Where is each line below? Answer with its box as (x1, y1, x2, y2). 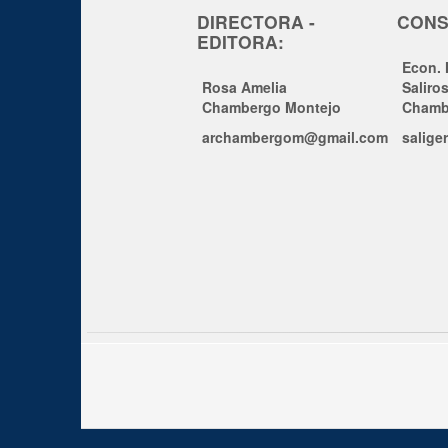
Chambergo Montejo (202, 96, 341, 117)
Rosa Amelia (202, 76, 287, 97)
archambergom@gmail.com (202, 126, 388, 147)
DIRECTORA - (197, 8, 315, 34)
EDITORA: (197, 28, 284, 54)
